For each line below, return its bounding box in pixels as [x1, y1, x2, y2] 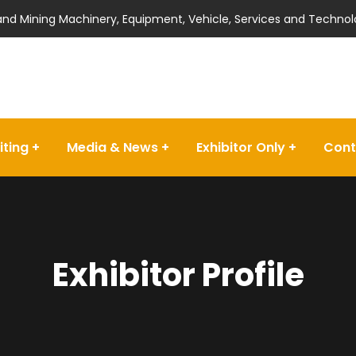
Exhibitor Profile [52, 253, 304, 297]
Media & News [67, 138, 158, 157]
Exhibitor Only [196, 138, 285, 157]
